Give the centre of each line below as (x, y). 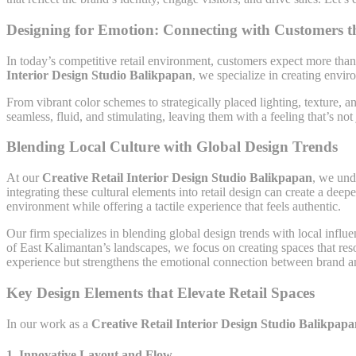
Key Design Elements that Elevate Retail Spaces (161, 292)
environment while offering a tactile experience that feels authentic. (174, 207)
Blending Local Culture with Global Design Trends (172, 147)
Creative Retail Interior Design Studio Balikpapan (177, 178)
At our (24, 178)
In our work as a (49, 323)
